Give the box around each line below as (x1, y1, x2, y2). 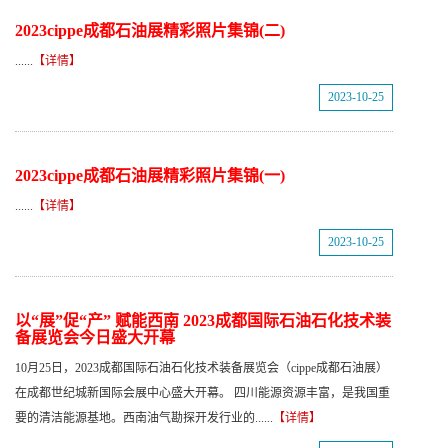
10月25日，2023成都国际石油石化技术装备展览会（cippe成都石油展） (15, 361, 388, 375)
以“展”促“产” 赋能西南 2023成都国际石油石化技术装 (15, 312, 391, 329)
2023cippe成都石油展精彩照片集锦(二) (15, 22, 285, 39)
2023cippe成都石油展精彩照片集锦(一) (15, 167, 285, 184)
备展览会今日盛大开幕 (15, 329, 175, 346)
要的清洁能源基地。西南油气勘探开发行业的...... (15, 411, 273, 425)
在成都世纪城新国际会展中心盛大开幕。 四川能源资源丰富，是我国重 (15, 386, 390, 400)
